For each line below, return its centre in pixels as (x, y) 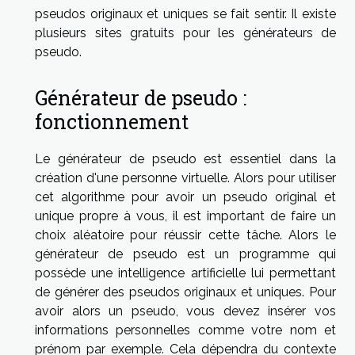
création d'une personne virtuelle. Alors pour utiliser (185, 178)
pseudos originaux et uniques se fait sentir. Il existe (185, 13)
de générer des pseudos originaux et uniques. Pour (185, 292)
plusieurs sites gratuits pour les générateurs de (185, 32)
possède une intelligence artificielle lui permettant (185, 273)
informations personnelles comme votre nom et (185, 330)
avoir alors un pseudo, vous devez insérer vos (185, 311)
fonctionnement (112, 122)
